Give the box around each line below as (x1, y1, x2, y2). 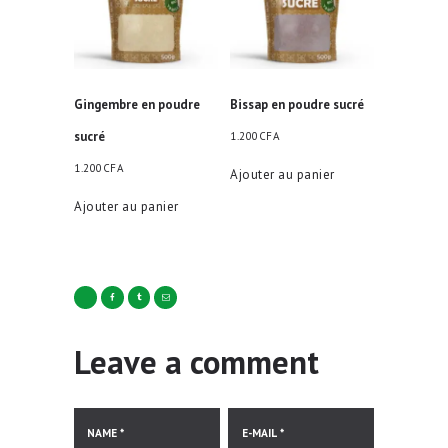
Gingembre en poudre (74, 95, 200, 113)
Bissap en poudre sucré (230, 95, 364, 113)
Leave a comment (74, 340, 319, 383)
